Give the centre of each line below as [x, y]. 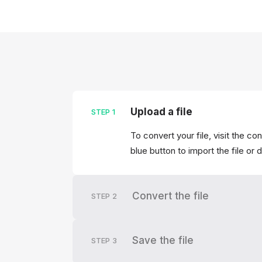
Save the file [163, 240]
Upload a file [161, 112]
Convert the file [170, 196]
